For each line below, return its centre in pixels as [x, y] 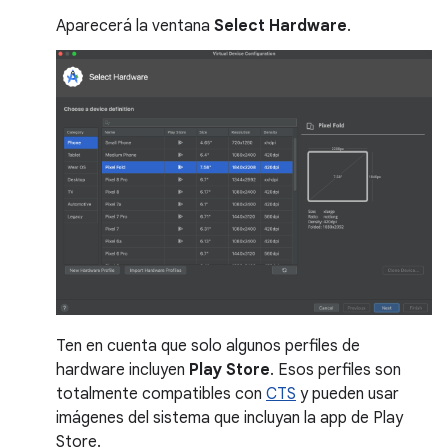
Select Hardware [280, 25]
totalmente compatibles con [161, 394]
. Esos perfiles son [335, 370]
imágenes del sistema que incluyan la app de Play [229, 418]
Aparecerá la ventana [135, 25]
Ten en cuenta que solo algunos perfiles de [208, 346]
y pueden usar [347, 394]
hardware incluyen [122, 370]
